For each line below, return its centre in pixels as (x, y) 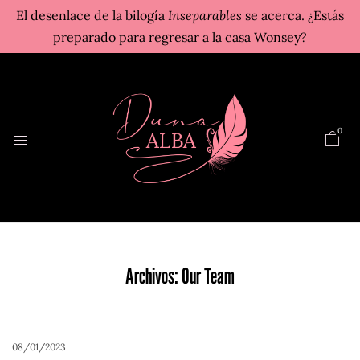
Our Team (208, 276)
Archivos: (153, 276)
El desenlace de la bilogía (92, 15)
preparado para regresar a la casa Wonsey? (180, 37)
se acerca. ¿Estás (293, 15)
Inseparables (205, 15)
